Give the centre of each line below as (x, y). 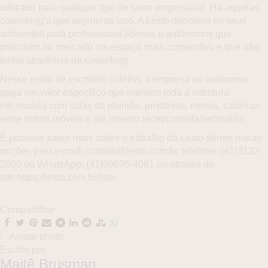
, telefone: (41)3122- (220, 151)
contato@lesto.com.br (131, 151)
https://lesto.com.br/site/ (67, 177)
